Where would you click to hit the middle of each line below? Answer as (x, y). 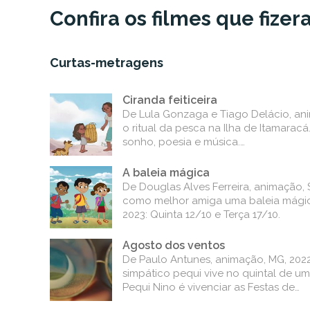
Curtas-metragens (107, 63)
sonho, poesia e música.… (184, 142)
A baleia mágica (166, 173)
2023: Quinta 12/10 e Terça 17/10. (201, 215)
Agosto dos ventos (174, 245)
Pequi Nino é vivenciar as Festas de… (211, 287)
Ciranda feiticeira (170, 100)
